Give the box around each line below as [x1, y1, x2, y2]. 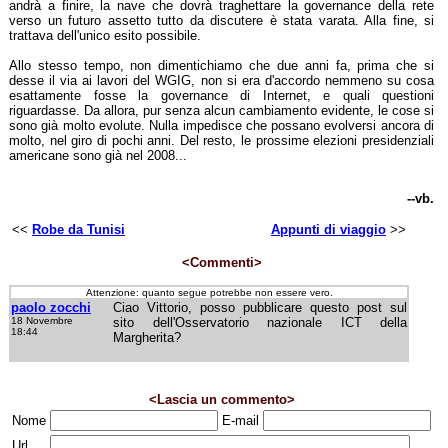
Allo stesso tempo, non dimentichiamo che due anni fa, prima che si [9, 58, 434, 73]
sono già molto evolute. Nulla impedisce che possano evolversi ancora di [9, 118, 434, 133]
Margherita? [113, 330, 181, 345]
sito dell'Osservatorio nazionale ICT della [113, 315, 407, 330]
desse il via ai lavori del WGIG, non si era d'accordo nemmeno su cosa [9, 73, 434, 88]
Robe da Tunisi [32, 222, 125, 237]
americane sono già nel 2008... [9, 148, 187, 163]
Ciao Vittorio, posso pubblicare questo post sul [113, 300, 407, 315]
